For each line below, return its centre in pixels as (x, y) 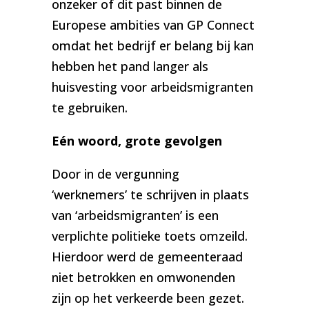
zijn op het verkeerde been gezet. (148, 298)
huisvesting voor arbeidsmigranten (152, 87)
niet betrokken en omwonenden (143, 278)
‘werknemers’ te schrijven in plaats (150, 195)
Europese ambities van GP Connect (153, 25)
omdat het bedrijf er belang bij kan (152, 46)
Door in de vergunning (115, 174)
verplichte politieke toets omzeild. (149, 236)
